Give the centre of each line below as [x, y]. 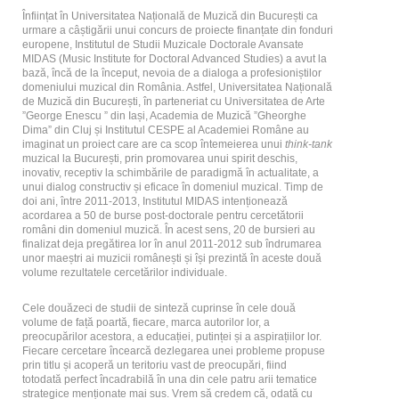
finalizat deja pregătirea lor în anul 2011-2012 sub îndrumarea [172, 244]
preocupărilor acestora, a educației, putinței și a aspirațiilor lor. [172, 336]
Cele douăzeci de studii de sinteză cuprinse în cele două [159, 308]
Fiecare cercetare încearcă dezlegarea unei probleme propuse [174, 350]
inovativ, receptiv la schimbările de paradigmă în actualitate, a [171, 172]
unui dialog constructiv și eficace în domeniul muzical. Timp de [173, 187]
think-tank [309, 144]
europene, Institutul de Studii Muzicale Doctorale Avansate [163, 44]
